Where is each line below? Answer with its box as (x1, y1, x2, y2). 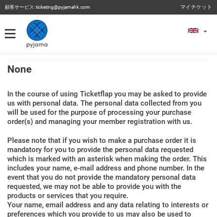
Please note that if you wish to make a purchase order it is (7, 136, 196, 145)
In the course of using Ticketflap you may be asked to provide (7, 90, 207, 98)
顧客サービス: (5, 4, 36, 10)
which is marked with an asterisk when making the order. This (7, 155, 207, 163)
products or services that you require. (7, 191, 128, 200)
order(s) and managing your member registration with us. (7, 117, 192, 126)
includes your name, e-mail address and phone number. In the (7, 164, 204, 172)
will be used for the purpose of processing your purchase (7, 108, 191, 117)
